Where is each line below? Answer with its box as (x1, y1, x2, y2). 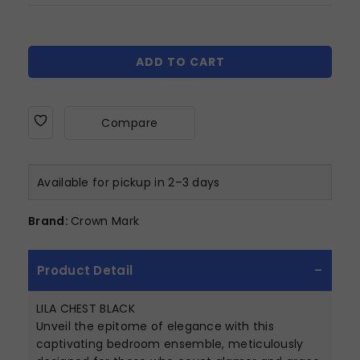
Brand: (28, 212, 68, 229)
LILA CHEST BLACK (36, 300, 142, 317)
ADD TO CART (135, 53, 225, 70)
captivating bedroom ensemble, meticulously (36, 335, 304, 352)
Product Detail (37, 261, 133, 279)
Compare (101, 114, 158, 131)
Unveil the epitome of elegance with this (36, 317, 274, 334)
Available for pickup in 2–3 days (37, 174, 220, 190)
